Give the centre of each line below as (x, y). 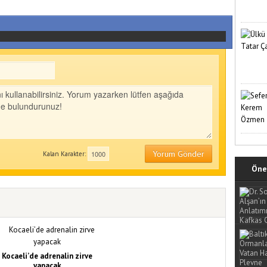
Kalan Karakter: (65, 154)
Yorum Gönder (178, 154)
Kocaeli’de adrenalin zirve (47, 256)
